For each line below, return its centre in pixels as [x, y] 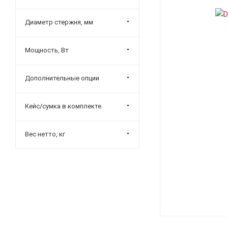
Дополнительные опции [62, 78]
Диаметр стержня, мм [59, 22]
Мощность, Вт [47, 50]
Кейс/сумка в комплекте [63, 106]
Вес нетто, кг [45, 134]
